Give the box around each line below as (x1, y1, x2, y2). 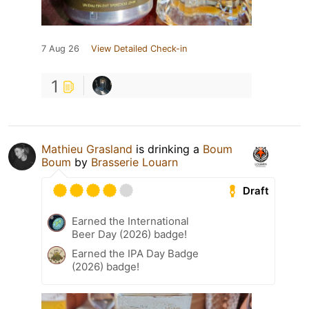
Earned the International (72, 215, 189, 228)
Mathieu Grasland (41, 142, 132, 157)
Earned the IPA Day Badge (72, 247, 199, 261)
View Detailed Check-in (91, 43, 187, 54)
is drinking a (132, 142, 203, 157)
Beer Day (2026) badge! (72, 228, 187, 241)
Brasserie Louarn (91, 155, 178, 170)
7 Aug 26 (41, 43, 79, 54)
